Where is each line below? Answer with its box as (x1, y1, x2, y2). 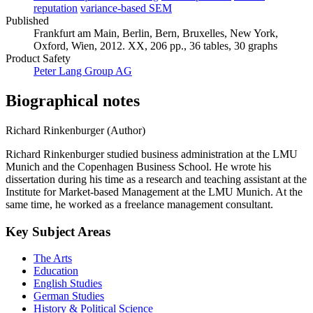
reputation (34, 2, 78, 15)
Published (6, 15, 49, 27)
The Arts (34, 252, 72, 265)
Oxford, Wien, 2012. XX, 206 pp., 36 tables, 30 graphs (34, 40, 277, 52)
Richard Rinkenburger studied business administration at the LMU (6, 147, 298, 160)
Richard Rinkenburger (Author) (6, 124, 145, 136)
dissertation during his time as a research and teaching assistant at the (6, 173, 307, 185)
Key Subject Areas (6, 224, 110, 239)
